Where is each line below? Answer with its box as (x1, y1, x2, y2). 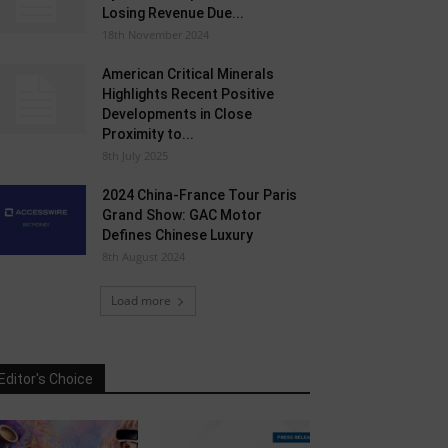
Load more (111, 292, 171, 309)
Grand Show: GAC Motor (102, 207, 262, 223)
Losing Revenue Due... (102, 5, 244, 21)
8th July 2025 (102, 148, 168, 163)
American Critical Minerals (102, 66, 274, 82)
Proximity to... (102, 126, 194, 142)
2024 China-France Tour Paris (102, 187, 297, 203)
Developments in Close (102, 106, 252, 122)
